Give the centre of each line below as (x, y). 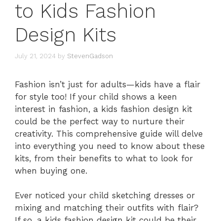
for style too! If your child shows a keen (96, 96)
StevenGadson (90, 56)
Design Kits (66, 35)
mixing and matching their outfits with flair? (107, 208)
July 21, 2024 (35, 56)
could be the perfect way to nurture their (100, 121)
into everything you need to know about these (110, 146)
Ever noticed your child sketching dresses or (105, 196)
